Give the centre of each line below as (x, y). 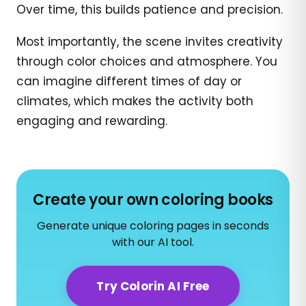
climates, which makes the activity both (135, 101)
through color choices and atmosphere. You (147, 61)
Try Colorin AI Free (153, 286)
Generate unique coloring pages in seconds (153, 225)
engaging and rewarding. (92, 121)
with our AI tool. (153, 242)
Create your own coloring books (153, 199)
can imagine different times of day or (129, 81)
